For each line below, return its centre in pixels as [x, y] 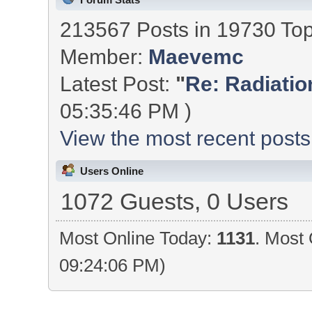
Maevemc [196, 56]
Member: [104, 56]
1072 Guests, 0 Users [174, 202]
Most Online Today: [138, 239]
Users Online [112, 171]
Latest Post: [118, 83]
